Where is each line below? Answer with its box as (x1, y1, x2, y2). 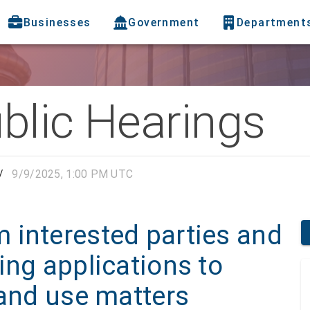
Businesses (23, 15, 91, 29)
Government (128, 15, 200, 29)
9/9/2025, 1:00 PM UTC (12, 167, 134, 181)
